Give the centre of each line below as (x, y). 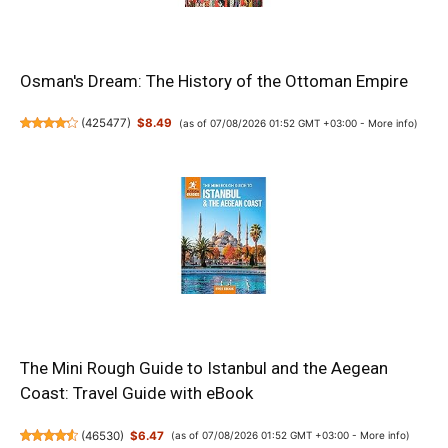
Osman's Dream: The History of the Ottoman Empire (214, 80)
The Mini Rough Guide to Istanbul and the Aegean (204, 368)
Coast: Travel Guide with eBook (136, 393)
